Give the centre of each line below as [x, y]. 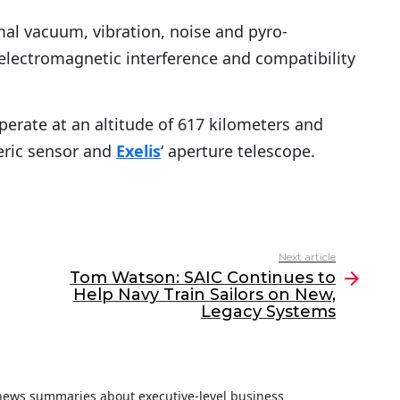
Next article [307, 257]
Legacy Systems [268, 312]
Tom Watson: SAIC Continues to [203, 278]
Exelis [138, 151]
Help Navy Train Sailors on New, [204, 295]
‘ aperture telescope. [238, 151]
